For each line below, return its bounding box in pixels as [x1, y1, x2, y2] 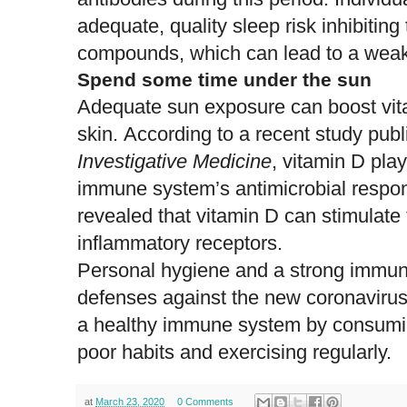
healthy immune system [94, 313, 301, 336]
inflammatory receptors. [77, 231, 283, 254]
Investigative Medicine [77, 149, 272, 173]
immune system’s [77, 176, 235, 200]
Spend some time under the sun [77, 68, 372, 91]
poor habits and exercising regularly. [77, 340, 392, 363]
